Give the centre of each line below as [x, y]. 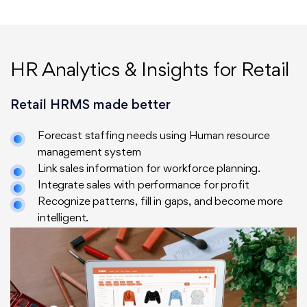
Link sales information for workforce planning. [149, 170]
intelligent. [63, 219]
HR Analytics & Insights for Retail [150, 72]
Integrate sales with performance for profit [144, 186]
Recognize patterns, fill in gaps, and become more [160, 203]
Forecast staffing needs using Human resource [154, 137]
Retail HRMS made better [90, 106]
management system [89, 153]
